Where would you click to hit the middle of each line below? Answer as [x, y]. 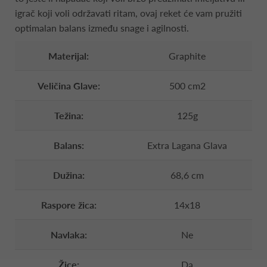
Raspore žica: [69, 204]
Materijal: [69, 55]
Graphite [187, 55]
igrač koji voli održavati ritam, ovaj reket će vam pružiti [128, 13]
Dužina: [69, 175]
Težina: [69, 115]
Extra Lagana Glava [187, 145]
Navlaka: [69, 234]
